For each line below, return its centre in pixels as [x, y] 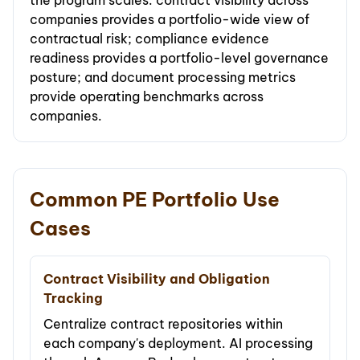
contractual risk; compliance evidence [149, 39]
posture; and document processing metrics [163, 78]
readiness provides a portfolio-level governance [179, 58]
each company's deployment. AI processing [178, 344]
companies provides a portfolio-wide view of [170, 20]
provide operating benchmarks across [147, 97]
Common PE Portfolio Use [155, 200]
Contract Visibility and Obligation [157, 279]
